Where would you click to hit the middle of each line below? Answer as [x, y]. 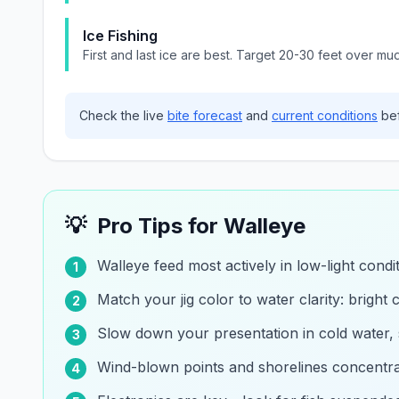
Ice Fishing [120, 36]
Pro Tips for [160, 226]
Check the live [123, 115]
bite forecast [205, 115]
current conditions [325, 115]
